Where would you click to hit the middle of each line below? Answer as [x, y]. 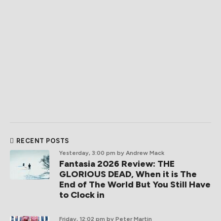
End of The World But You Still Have [135, 185]
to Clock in [82, 195]
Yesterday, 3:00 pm [87, 153]
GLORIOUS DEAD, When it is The [128, 174]
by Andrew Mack [141, 153]
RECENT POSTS [42, 141]
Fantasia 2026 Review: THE [117, 164]
